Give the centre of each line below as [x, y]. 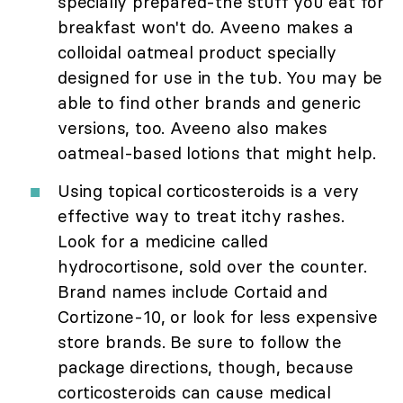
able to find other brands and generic [209, 103]
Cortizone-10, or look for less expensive [218, 317]
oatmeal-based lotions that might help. [217, 153]
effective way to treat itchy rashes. [201, 216]
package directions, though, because [206, 367]
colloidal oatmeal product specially [197, 53]
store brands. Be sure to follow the [200, 342]
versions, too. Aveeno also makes [193, 128]
